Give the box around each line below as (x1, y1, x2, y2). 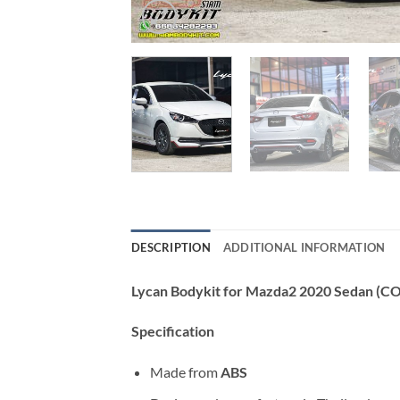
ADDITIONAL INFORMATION (222, 239, 386, 254)
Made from (149, 363, 221, 381)
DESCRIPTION (131, 239, 211, 254)
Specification (131, 322, 214, 340)
